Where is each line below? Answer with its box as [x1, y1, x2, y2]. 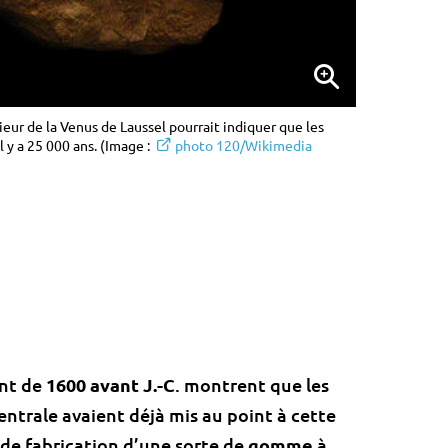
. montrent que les [175, 372, 329, 396]
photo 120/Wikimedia [175, 135, 312, 154]
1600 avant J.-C [46, 372, 175, 396]
